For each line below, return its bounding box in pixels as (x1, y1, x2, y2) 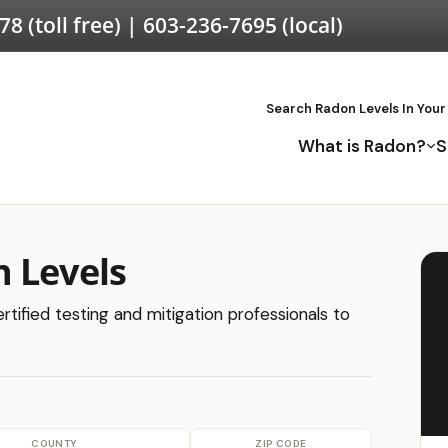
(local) (277, 11, 343, 39)
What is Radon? (298, 134, 426, 157)
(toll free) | (23, 11, 143, 39)
